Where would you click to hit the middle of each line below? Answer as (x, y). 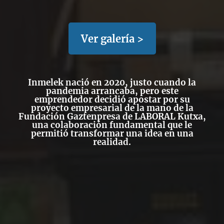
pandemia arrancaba (90, 91)
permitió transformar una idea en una (112, 133)
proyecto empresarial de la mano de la (112, 108)
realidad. (112, 142)
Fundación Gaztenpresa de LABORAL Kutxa (110, 116)
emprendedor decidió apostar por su (112, 99)
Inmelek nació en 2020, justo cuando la (112, 82)
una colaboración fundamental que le (112, 125)
